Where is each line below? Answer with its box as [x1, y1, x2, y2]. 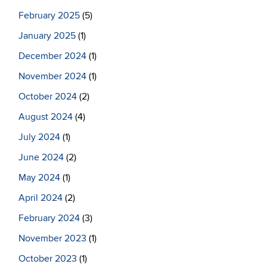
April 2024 [18, 192, 63, 204]
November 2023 [18, 232, 86, 244]
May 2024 [18, 172, 60, 184]
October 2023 [18, 253, 77, 265]
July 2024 [18, 131, 60, 143]
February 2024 [18, 212, 80, 224]
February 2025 [18, 10, 80, 21]
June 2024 [18, 151, 64, 163]
